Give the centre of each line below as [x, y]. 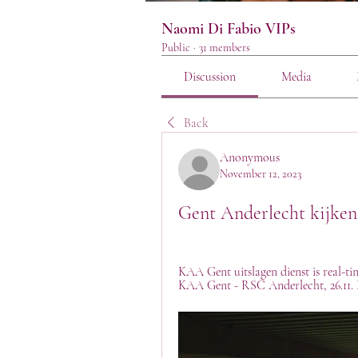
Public [176, 48]
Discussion [210, 77]
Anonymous [250, 157]
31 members [225, 48]
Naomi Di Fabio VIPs [229, 29]
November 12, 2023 [261, 174]
